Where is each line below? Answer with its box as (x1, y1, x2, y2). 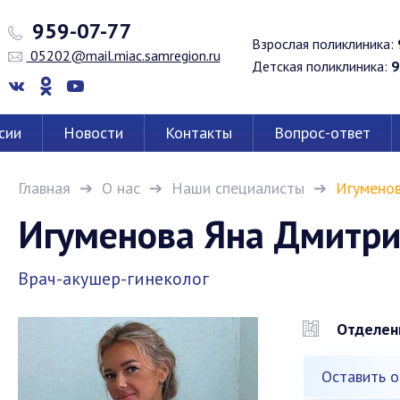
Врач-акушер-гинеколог (18, 267, 209, 290)
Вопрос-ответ (274, 122, 371, 143)
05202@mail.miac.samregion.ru (26, 46, 221, 65)
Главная (18, 178, 71, 198)
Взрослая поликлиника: (252, 35, 397, 53)
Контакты (165, 122, 232, 143)
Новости (63, 122, 123, 143)
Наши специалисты (171, 178, 304, 198)
